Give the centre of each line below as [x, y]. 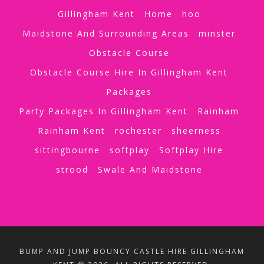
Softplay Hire [191, 150]
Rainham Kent [71, 130]
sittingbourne [67, 150]
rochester [138, 130]
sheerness [196, 130]
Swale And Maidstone [150, 169]
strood [72, 169]
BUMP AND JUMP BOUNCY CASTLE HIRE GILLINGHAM [132, 251]
